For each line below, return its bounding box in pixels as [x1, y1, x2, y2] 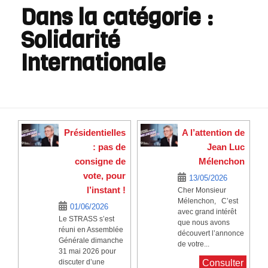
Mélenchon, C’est [177, 196, 238, 205]
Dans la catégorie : [21, 1, 214, 33]
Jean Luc [207, 141, 245, 152]
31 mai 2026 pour [58, 246, 116, 255]
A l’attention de [182, 127, 245, 138]
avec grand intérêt [177, 207, 236, 216]
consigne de [75, 156, 126, 166]
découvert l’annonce [177, 229, 244, 237]
